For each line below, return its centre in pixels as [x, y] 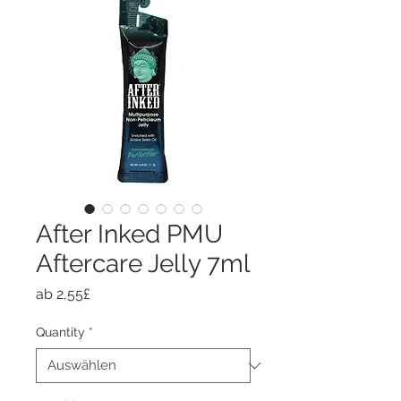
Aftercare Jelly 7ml [143, 264]
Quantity [60, 332]
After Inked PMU [129, 234]
